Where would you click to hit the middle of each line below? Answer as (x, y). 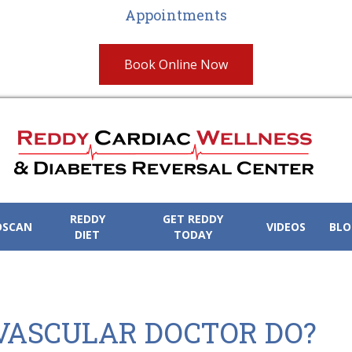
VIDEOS (286, 226)
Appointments (176, 15)
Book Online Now (176, 64)
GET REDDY (192, 218)
